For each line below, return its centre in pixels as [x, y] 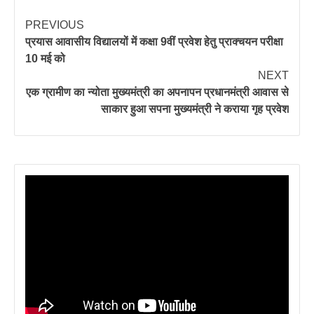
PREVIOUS [55, 25]
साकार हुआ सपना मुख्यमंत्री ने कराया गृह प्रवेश [195, 109]
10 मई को [45, 58]
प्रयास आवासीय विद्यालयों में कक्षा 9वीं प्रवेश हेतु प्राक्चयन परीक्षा [154, 41]
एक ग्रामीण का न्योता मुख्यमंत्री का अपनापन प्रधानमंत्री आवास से [157, 92]
